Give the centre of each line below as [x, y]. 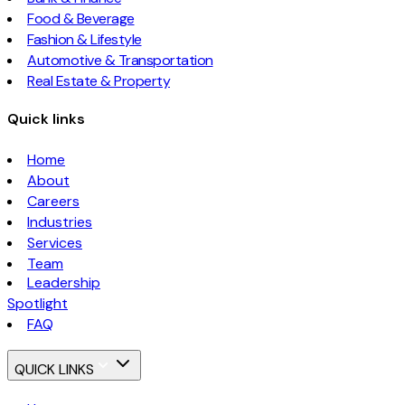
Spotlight [38, 303]
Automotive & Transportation [120, 61]
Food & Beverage [81, 19]
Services [55, 242]
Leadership [64, 282]
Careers [53, 201]
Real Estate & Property [99, 81]
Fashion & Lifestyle [85, 40]
